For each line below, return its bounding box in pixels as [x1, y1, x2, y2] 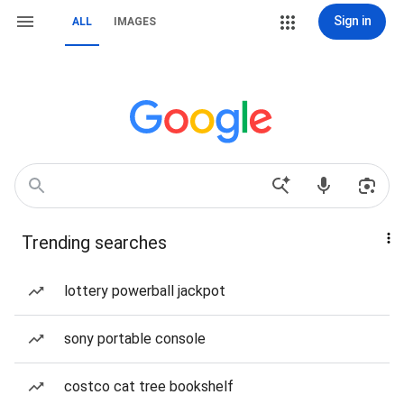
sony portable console [64, 330, 206, 347]
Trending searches [22, 232, 167, 253]
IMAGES [114, 15, 156, 28]
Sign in [333, 14, 372, 28]
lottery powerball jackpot [64, 282, 225, 299]
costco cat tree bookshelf [64, 378, 234, 395]
